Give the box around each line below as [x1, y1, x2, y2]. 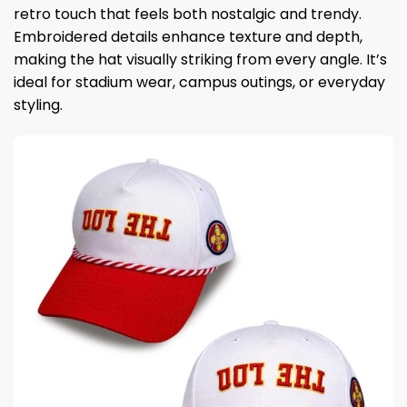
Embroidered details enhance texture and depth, [14, 26, 362, 48]
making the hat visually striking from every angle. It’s [14, 49, 387, 71]
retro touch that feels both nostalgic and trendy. [14, 4, 362, 25]
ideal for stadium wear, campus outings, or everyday [14, 72, 385, 94]
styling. [14, 94, 63, 116]
